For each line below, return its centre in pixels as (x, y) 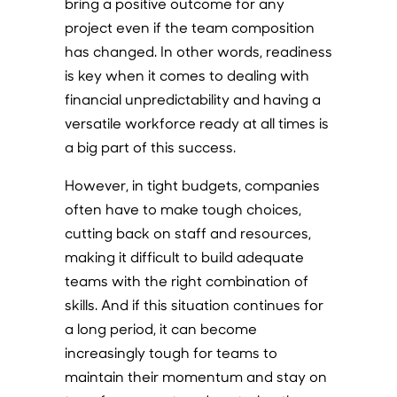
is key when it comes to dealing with (187, 75)
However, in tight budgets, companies (192, 185)
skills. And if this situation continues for (194, 304)
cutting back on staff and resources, (187, 233)
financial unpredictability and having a (192, 99)
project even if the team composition (189, 27)
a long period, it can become (160, 328)
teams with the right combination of (186, 280)
